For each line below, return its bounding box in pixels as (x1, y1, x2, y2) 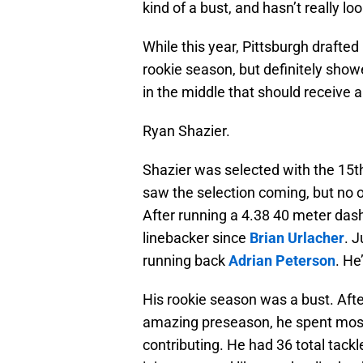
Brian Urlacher (250, 229, 344, 247)
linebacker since (143, 229, 250, 247)
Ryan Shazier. (143, 122, 230, 140)
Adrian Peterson (228, 252, 335, 270)
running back (143, 252, 228, 270)
